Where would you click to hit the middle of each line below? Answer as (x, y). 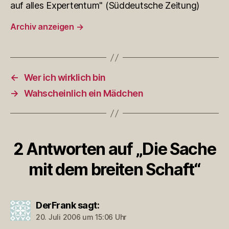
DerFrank (56, 205)
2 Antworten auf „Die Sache (114, 149)
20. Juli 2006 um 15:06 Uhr (81, 217)
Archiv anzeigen (43, 27)
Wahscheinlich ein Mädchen (84, 94)
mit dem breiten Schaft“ (114, 170)
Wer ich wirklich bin (65, 78)
